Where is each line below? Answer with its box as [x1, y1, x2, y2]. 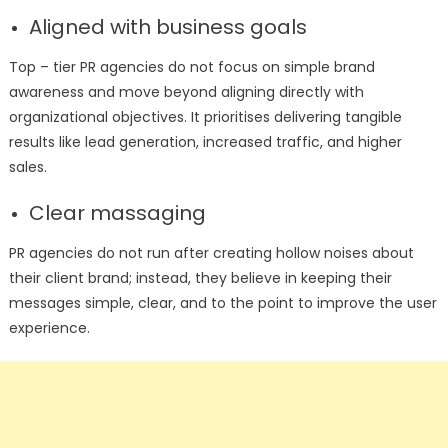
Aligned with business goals [28, 12, 312, 41]
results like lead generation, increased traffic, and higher [8, 131, 402, 152]
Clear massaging [28, 198, 211, 227]
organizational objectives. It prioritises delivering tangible [8, 106, 402, 127]
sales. [8, 156, 51, 177]
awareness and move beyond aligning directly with [8, 81, 364, 102]
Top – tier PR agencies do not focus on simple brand [8, 56, 375, 77]
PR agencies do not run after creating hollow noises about [8, 242, 414, 263]
